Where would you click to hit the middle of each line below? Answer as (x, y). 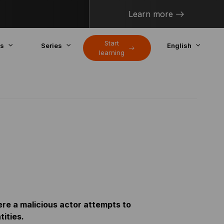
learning (111, 52)
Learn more (151, 14)
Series (51, 45)
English (179, 45)
